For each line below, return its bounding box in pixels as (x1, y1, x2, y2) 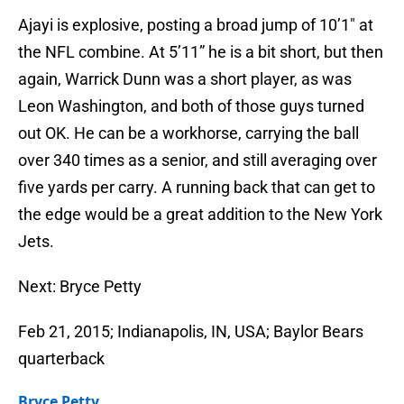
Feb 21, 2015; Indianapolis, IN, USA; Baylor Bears (18, 322, 363, 342)
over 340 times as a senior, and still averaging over (18, 151, 377, 170)
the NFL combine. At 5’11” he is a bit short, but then (18, 42, 383, 62)
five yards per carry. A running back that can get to (18, 178, 375, 197)
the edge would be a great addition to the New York (18, 205, 382, 225)
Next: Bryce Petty (18, 277, 142, 297)
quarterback (18, 349, 105, 369)
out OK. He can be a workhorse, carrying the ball (18, 124, 359, 143)
